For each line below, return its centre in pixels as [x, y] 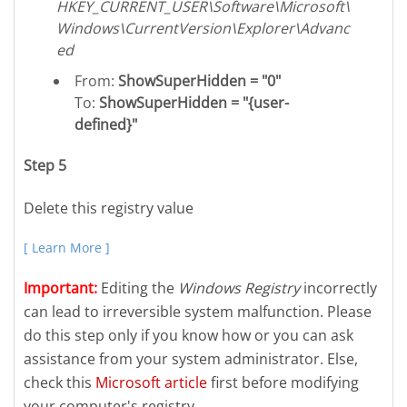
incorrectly [338, 288]
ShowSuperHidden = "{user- [194, 102]
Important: [60, 288]
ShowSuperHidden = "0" [200, 80]
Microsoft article [151, 382]
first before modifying [283, 382]
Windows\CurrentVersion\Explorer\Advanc [203, 28]
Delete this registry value [109, 208]
